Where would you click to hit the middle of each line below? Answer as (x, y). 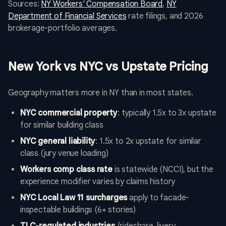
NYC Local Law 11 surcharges (74, 198)
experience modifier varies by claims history (98, 182)
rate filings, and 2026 (165, 16)
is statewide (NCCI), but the (163, 170)
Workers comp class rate (66, 170)
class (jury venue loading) (64, 154)
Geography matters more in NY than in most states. (101, 93)
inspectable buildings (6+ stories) (78, 210)
